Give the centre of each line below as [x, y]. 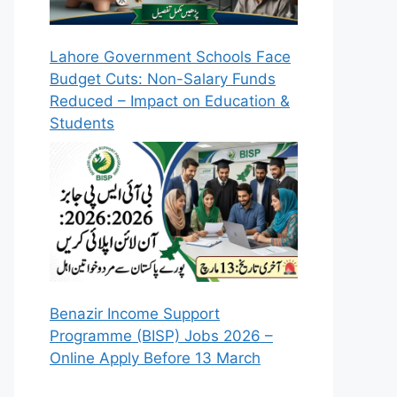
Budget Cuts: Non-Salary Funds [163, 78]
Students [82, 123]
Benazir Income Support [135, 313]
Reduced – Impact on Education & [170, 101]
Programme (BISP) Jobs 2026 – [161, 335]
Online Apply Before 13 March [155, 358]
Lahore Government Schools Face [170, 56]
